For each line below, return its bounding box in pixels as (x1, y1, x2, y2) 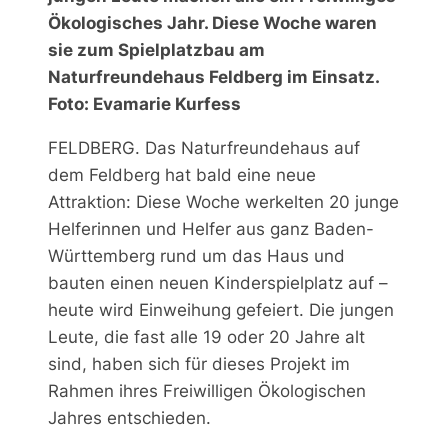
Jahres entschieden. (48, 407, 211, 428)
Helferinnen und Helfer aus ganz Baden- (48, 218, 374, 239)
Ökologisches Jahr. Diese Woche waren (48, 12, 377, 33)
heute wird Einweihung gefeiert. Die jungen (48, 299, 394, 320)
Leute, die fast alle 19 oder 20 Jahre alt (48, 326, 365, 347)
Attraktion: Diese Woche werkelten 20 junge (48, 191, 399, 212)
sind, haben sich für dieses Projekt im (48, 353, 350, 374)
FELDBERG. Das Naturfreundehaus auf (48, 137, 360, 158)
